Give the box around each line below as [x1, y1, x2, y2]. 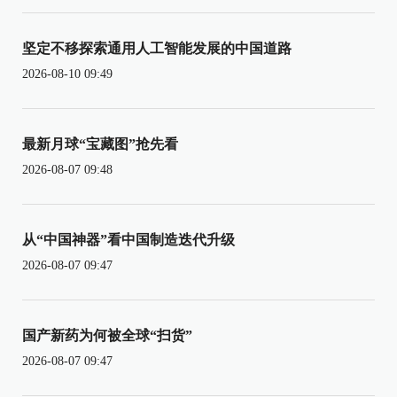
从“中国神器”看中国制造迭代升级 [22, 231, 235, 247]
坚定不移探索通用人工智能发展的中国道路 [22, 40, 292, 56]
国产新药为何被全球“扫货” [22, 327, 192, 343]
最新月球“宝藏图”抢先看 [22, 136, 178, 152]
